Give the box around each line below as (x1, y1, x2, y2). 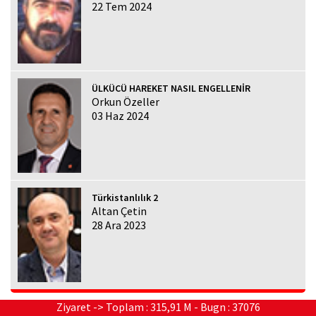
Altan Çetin (91, 204, 147, 219)
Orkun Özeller (91, 94, 159, 109)
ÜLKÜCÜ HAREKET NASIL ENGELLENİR (91, 81, 250, 95)
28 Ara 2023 (91, 218, 146, 233)
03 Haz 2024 (91, 108, 149, 123)
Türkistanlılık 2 (91, 191, 158, 205)
